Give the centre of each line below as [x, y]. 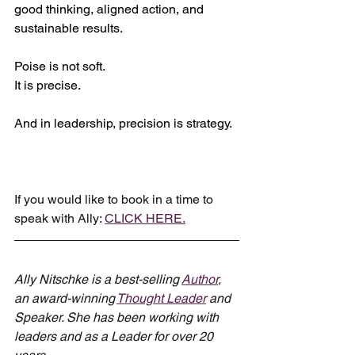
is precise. [51, 85]
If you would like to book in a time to [115, 199]
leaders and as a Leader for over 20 [115, 336]
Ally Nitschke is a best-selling [98, 279]
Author [200, 279]
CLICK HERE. [145, 218]
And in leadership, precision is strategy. [123, 123]
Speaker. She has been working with [118, 317]
